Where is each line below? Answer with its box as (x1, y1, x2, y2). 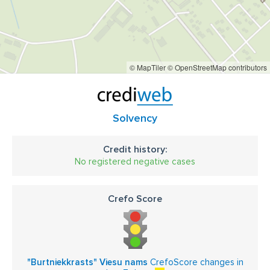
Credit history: (102, 143, 168, 155)
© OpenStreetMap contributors (168, 62, 267, 72)
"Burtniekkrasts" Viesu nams (27, 257, 148, 268)
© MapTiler (130, 62, 166, 72)
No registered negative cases (75, 156, 195, 167)
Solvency (113, 111, 157, 125)
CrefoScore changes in (147, 257, 243, 268)
